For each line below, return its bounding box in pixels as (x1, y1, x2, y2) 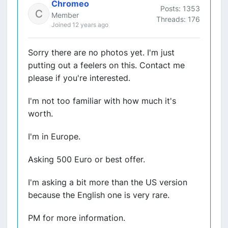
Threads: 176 (156, 14, 200, 23)
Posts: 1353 (160, 4, 200, 13)
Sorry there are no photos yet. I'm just (28, 47, 175, 58)
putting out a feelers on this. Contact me (28, 60, 185, 70)
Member (51, 11, 79, 19)
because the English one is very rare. (28, 190, 169, 200)
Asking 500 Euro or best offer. (28, 154, 145, 164)
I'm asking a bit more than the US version (28, 177, 187, 187)
